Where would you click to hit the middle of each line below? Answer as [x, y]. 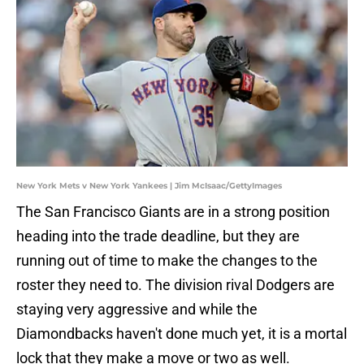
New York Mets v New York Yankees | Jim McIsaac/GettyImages [149, 186]
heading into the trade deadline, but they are [158, 236]
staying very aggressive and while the [137, 310]
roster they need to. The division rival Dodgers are [175, 285]
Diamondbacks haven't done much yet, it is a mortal [182, 334]
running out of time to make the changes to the [167, 261]
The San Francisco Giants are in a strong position [173, 212]
